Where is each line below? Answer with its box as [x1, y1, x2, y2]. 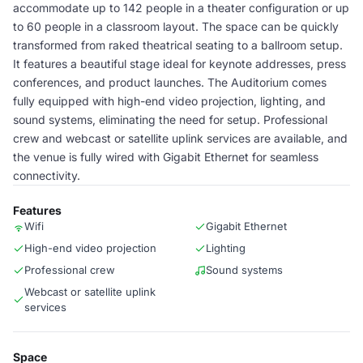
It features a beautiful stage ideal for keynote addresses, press [13, 57, 346, 70]
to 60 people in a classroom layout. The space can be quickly [13, 19, 339, 33]
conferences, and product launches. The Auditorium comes [13, 75, 327, 89]
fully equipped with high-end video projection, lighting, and [13, 94, 326, 108]
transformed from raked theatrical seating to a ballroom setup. [13, 38, 343, 52]
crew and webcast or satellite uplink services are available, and [13, 131, 348, 145]
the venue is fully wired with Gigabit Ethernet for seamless [13, 150, 318, 164]
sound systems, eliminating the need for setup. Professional [13, 113, 327, 126]
